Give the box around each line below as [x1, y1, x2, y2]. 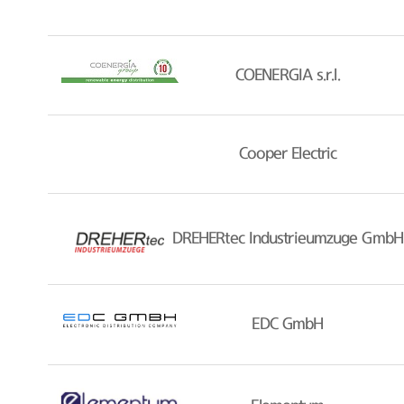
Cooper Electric [238, 146, 337, 163]
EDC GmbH [252, 317, 324, 334]
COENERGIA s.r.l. [235, 67, 340, 84]
